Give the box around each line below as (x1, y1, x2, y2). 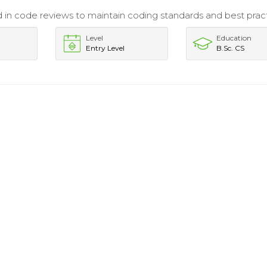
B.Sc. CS (216, 44, 245, 52)
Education (216, 33, 252, 42)
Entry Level (85, 44, 125, 52)
